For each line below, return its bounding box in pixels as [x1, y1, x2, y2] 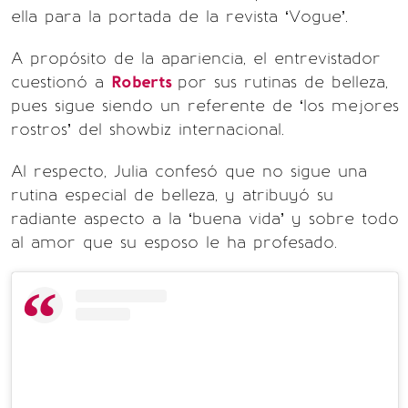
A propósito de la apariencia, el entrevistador [11, 48, 381, 68]
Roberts [111, 72, 178, 92]
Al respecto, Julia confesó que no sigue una [11, 161, 367, 181]
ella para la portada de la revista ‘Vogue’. [11, 6, 348, 26]
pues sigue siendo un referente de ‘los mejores [11, 96, 399, 116]
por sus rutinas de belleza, [178, 72, 388, 92]
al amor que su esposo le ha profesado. [11, 232, 337, 252]
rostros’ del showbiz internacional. [11, 119, 284, 139]
